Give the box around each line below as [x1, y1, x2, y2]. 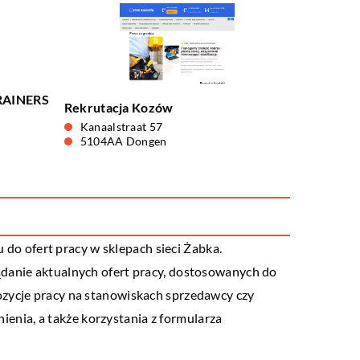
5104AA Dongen [80, 134, 167, 148]
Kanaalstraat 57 [80, 120, 163, 133]
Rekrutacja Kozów [63, 100, 174, 115]
